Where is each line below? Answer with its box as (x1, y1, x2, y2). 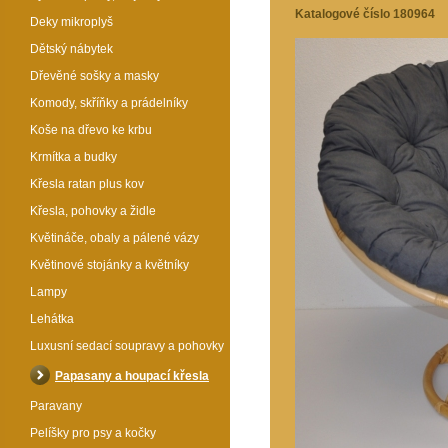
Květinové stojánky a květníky (30, 258, 189, 272)
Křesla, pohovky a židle (30, 204, 156, 218)
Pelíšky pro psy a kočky (30, 426, 156, 440)
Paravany (30, 399, 82, 413)
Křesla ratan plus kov (30, 177, 144, 191)
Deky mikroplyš (30, 15, 113, 29)
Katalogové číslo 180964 (295, 7, 435, 21)
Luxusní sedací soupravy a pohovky (30, 339, 224, 353)
